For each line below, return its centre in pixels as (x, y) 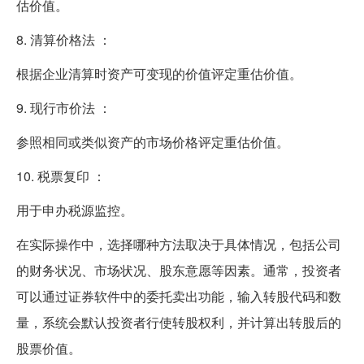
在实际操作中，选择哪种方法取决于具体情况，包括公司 (179, 244)
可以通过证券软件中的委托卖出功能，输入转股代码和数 (179, 296)
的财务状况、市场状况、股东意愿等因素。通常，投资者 (179, 270)
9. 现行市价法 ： (64, 107)
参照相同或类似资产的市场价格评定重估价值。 (153, 141)
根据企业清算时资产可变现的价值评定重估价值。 (159, 73)
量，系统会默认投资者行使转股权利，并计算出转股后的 (179, 322)
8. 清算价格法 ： (64, 39)
